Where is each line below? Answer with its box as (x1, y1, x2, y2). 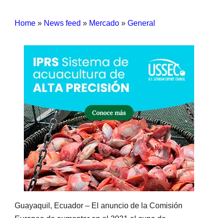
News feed (44, 18, 81, 27)
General (127, 18, 155, 27)
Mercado (89, 18, 119, 27)
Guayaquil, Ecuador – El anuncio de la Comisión (15, 201, 182, 210)
